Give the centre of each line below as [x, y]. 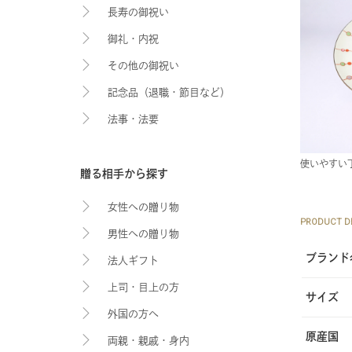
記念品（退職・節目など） [169, 92]
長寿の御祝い [138, 12]
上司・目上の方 [143, 287]
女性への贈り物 [143, 207]
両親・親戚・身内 [148, 341]
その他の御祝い [143, 66]
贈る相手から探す [124, 174]
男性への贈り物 [143, 234]
